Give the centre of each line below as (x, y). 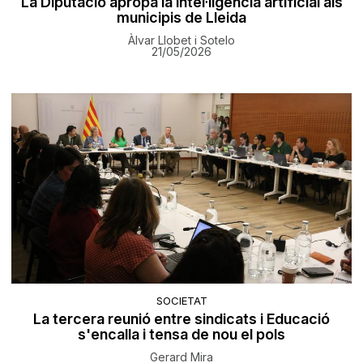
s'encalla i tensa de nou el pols (181, 335)
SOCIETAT (181, 301)
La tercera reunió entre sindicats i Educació (181, 319)
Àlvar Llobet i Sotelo (181, 41)
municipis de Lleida (181, 18)
